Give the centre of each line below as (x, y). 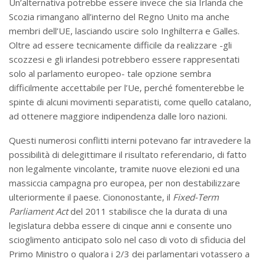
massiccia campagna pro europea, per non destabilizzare (125, 182)
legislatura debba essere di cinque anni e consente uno (120, 225)
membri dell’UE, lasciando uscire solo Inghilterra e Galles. (124, 30)
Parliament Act (38, 211)
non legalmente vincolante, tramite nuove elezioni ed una (124, 168)
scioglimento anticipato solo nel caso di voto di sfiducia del (127, 239)
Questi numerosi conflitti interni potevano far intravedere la (130, 140)
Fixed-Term (196, 197)
